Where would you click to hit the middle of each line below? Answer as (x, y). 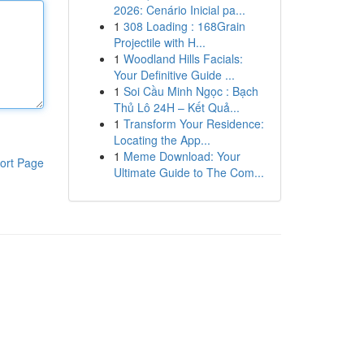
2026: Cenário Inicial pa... (179, 10)
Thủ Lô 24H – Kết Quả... (176, 107)
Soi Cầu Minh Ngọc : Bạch (191, 91)
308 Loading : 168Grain (184, 26)
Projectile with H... (159, 42)
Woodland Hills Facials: (183, 58)
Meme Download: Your (182, 156)
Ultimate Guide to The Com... (188, 172)
